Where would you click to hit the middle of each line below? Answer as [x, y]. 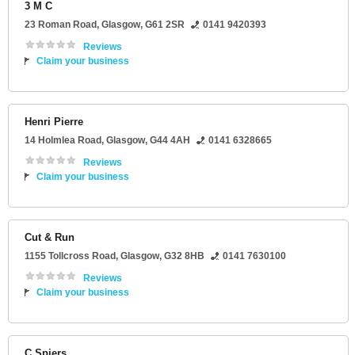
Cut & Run [50, 238]
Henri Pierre [54, 122]
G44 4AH [170, 141]
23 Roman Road [61, 25]
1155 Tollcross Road [70, 256]
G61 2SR [165, 25]
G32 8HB [184, 256]
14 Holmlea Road [63, 141]
